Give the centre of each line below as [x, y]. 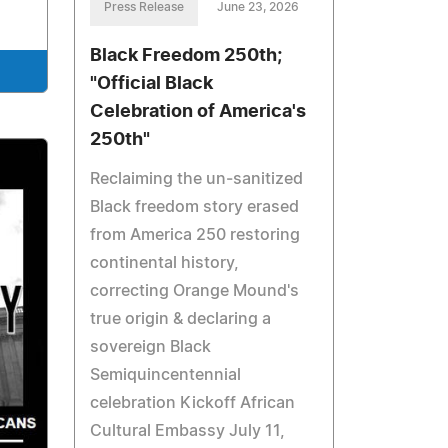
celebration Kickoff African [193, 402]
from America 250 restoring [195, 234]
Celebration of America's [198, 111]
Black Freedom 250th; [186, 55]
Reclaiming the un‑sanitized [197, 178]
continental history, [165, 262]
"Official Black [152, 83]
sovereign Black [151, 346]
